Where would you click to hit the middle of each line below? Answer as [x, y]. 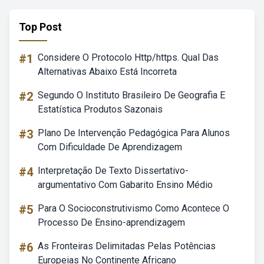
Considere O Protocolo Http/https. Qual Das [128, 57]
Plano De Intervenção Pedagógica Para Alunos [134, 133]
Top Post [40, 27]
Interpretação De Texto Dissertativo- [113, 171]
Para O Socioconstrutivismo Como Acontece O [133, 208]
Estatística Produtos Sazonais [100, 109]
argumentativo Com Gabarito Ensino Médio [125, 185]
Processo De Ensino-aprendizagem [111, 222]
